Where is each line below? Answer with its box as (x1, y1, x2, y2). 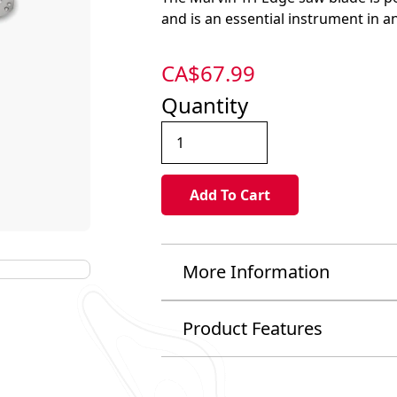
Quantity (160, 90, 248, 120)
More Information (182, 260, 330, 284)
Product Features (182, 316, 323, 341)
